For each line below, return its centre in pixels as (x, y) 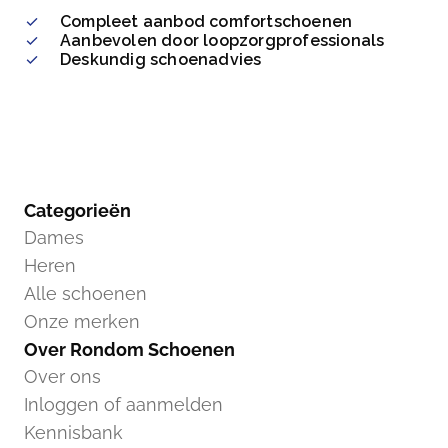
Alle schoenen (85, 293)
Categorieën (77, 210)
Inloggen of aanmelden (123, 404)
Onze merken (82, 321)
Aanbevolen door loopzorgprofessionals (222, 40)
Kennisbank (73, 432)
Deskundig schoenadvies (161, 59)
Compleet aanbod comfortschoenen (206, 21)
